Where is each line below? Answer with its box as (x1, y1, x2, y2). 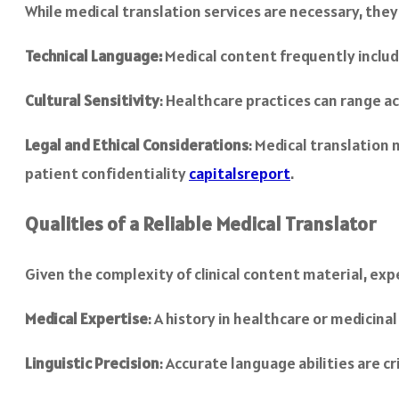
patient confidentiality (25, 162, 189, 183)
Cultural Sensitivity (25, 89, 159, 110)
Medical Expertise (25, 307, 148, 329)
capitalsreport (189, 162, 290, 183)
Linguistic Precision (25, 352, 159, 373)
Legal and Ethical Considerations (25, 134, 248, 155)
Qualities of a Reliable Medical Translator (25, 210, 376, 236)
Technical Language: (25, 45, 165, 66)
